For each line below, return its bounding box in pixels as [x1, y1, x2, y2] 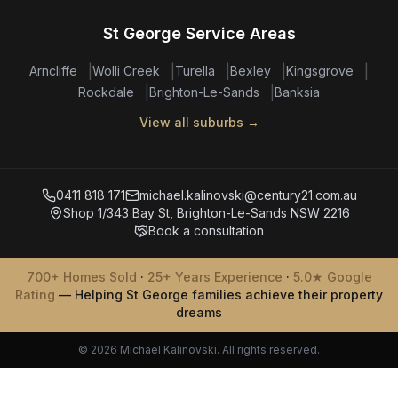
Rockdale [78, 84, 134, 99]
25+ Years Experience [147, 269, 283, 284]
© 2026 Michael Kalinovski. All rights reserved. [78, 343, 320, 356]
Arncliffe [29, 63, 77, 78]
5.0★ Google [292, 269, 372, 284]
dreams [176, 305, 222, 320]
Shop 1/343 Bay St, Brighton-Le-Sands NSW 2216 [62, 205, 350, 220]
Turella [175, 63, 215, 78]
